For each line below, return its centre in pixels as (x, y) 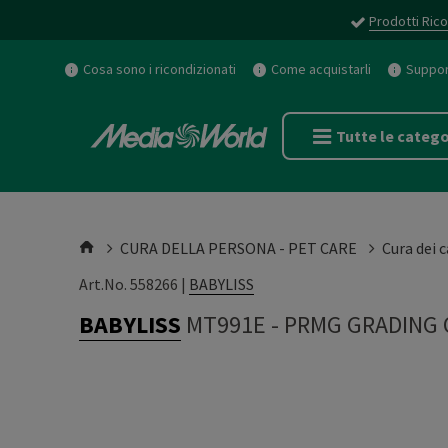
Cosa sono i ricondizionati (159, 69)
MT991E (226, 324)
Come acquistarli (321, 69)
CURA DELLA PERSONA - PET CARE (238, 248)
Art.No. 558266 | (134, 284)
